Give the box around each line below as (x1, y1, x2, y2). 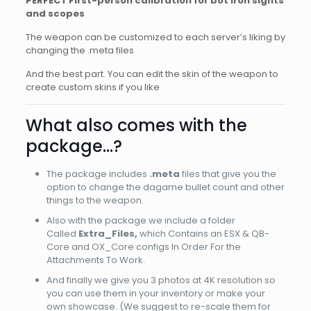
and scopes (25, 6, 85, 20)
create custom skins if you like (25, 80, 160, 94)
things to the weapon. (46, 193, 144, 207)
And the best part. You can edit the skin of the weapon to (25, 67, 278, 81)
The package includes (46, 167, 149, 180)
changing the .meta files (25, 43, 134, 57)
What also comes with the (25, 113, 247, 137)
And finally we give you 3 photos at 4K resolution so (46, 273, 276, 287)
